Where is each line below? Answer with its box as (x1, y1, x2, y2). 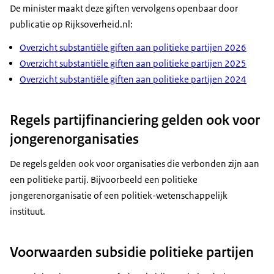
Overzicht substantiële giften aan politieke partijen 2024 (20, 73, 246, 85)
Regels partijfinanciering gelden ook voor (10, 110, 260, 129)
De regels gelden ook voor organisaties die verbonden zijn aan (10, 157, 259, 169)
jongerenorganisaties (10, 129, 139, 148)
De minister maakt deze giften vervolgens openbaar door (10, 2, 238, 14)
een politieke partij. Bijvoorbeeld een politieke (10, 173, 198, 185)
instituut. (10, 205, 45, 217)
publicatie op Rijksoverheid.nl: (10, 18, 133, 30)
